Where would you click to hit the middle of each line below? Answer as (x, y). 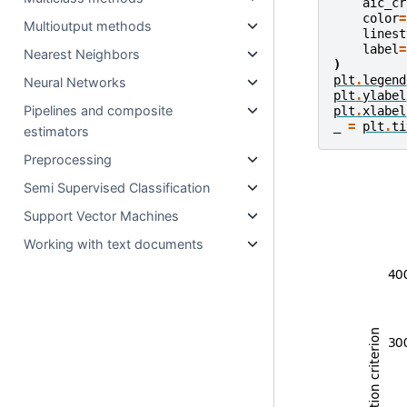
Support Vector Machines (102, 216)
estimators (57, 131)
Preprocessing (68, 159)
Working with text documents (114, 244)
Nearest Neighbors (82, 54)
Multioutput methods (88, 26)
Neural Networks (75, 82)
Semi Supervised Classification (117, 188)
